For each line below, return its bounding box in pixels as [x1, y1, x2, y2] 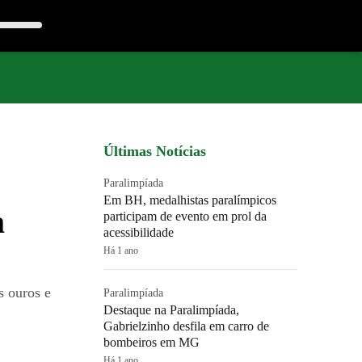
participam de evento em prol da [103, 209, 267, 223]
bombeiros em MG [103, 335, 200, 349]
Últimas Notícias [103, 143, 206, 159]
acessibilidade [103, 225, 174, 239]
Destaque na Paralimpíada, [103, 303, 239, 317]
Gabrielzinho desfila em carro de [103, 319, 269, 333]
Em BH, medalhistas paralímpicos [103, 193, 276, 207]
